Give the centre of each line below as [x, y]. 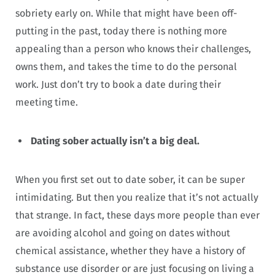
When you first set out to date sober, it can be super [130, 180]
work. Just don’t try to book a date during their [118, 85]
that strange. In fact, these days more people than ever [137, 215]
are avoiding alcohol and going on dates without [123, 233]
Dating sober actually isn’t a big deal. [115, 141]
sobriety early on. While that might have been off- [126, 14]
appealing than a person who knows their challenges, [133, 49]
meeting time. [47, 103]
